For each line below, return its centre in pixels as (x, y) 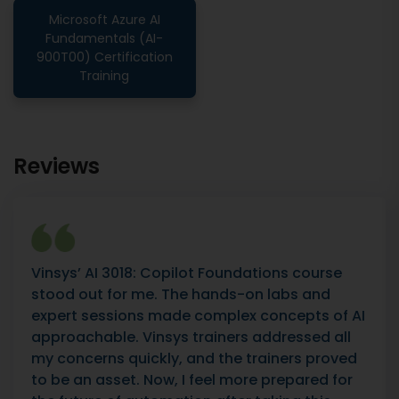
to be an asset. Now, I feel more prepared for (192, 380)
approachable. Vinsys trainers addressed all (191, 337)
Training (105, 76)
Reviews (57, 166)
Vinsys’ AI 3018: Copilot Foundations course (187, 273)
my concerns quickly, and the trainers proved (194, 358)
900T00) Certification (104, 57)
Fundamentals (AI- (105, 39)
